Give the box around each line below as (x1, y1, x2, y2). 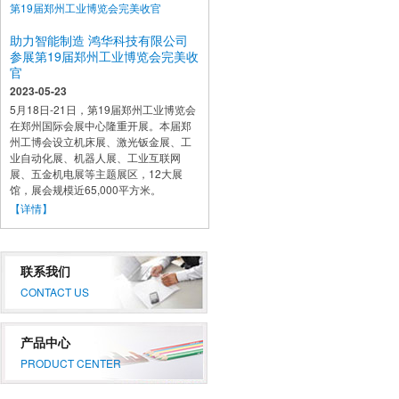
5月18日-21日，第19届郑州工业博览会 (10, 102, 196, 117)
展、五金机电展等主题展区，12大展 (10, 166, 183, 181)
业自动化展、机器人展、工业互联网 (10, 150, 181, 165)
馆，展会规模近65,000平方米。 (10, 182, 161, 197)
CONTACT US (20, 284, 89, 299)
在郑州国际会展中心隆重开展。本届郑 (10, 118, 191, 133)
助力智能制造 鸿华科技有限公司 (10, 31, 188, 49)
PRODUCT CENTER (20, 355, 121, 370)
